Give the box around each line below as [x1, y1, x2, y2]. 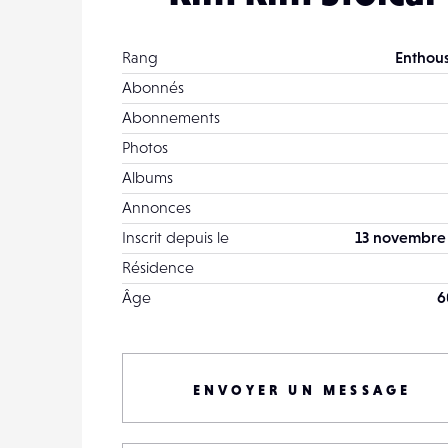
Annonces [122, 198, 191, 216]
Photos [122, 138, 168, 156]
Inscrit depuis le [122, 228, 229, 246]
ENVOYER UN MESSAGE [192, 382, 412, 398]
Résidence [122, 258, 194, 276]
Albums [122, 168, 173, 186]
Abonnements [122, 108, 220, 126]
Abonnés [122, 78, 184, 96]
